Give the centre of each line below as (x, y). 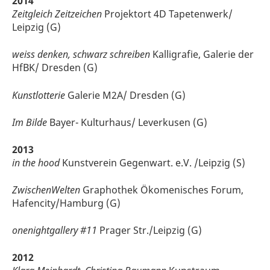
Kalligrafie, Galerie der (202, 55)
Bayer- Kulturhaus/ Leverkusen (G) (127, 122)
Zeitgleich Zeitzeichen (57, 14)
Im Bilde (30, 122)
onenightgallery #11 (55, 231)
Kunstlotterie (39, 95)
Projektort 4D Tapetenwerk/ (167, 14)
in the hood (36, 162)
